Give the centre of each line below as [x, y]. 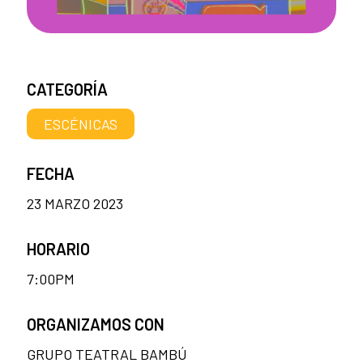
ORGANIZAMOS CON [96, 324]
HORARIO [58, 248]
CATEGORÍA [67, 90]
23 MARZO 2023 [75, 203]
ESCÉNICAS [81, 124]
